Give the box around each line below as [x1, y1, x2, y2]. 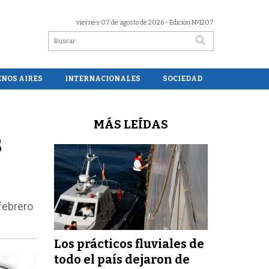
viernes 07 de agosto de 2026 [76, 18, 164, 26]
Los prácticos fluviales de [54, 236, 205, 251]
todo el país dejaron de [54, 252, 190, 267]
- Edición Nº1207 [164, 18, 214, 26]
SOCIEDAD [163, 74, 203, 83]
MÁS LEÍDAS [94, 116, 169, 131]
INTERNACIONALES [64, 74, 141, 83]
